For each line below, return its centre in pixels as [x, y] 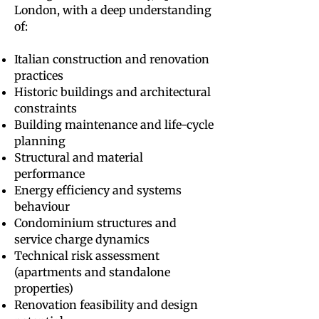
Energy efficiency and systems [98, 190]
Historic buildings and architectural [113, 92]
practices [39, 75]
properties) [44, 288]
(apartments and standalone [92, 272]
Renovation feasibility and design [106, 305]
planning [40, 141]
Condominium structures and [95, 223]
